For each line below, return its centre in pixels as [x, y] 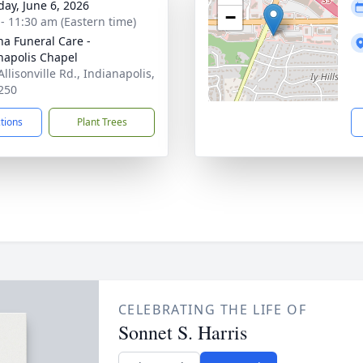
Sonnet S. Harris [182, 332]
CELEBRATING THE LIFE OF [212, 310]
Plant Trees [102, 122]
